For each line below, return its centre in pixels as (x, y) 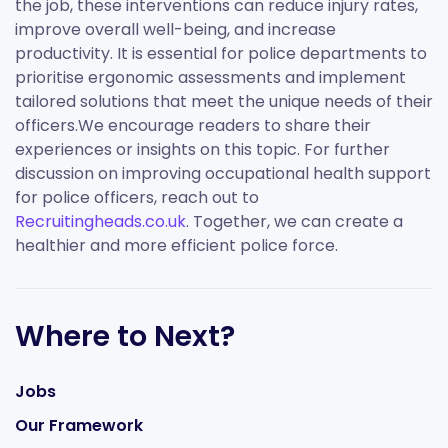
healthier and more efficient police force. (176, 246)
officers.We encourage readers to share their (193, 126)
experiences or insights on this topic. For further (202, 150)
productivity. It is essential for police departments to (221, 54)
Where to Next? (125, 336)
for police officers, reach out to (137, 198)
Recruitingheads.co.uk (100, 222)
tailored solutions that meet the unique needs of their (224, 102)
